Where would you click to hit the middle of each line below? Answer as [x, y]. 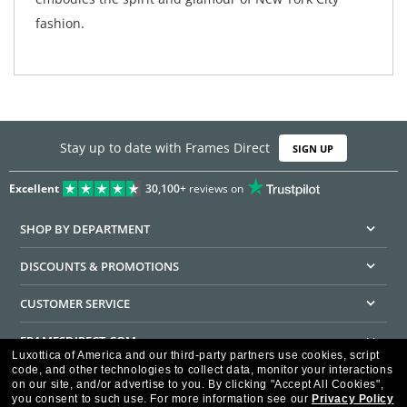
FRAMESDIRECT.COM [79, 341]
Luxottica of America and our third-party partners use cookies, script [196, 355]
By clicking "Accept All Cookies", [296, 384]
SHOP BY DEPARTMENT [85, 229]
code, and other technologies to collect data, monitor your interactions [203, 370]
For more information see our [231, 399]
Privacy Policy [352, 399]
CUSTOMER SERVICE [75, 304]
